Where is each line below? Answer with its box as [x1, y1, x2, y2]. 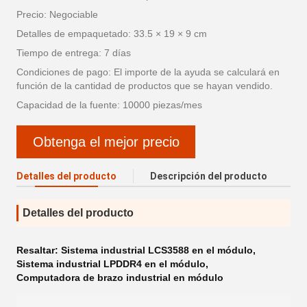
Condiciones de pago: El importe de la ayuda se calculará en [16, 66, 280, 77]
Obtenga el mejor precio [32, 134, 180, 149]
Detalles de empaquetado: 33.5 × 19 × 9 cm [16, 28, 207, 39]
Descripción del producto [150, 171, 267, 182]
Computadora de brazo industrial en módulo [16, 272, 223, 283]
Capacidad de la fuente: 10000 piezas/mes [16, 99, 202, 110]
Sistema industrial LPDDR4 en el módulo [16, 258, 206, 269]
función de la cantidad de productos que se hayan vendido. [16, 80, 273, 91]
